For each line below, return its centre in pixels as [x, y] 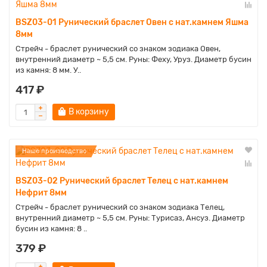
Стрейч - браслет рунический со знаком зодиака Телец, [120, 207]
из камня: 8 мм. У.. [48, 70]
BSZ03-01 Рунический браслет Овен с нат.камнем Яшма [132, 22]
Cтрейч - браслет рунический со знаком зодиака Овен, [118, 49]
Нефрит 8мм [41, 193]
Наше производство [54, 151]
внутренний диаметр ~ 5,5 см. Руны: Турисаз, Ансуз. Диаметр [130, 218]
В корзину [89, 112]
